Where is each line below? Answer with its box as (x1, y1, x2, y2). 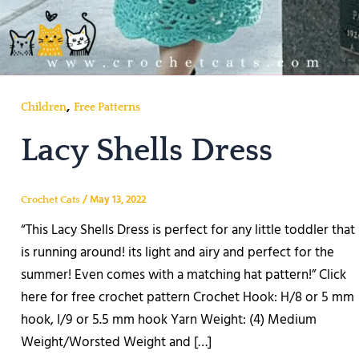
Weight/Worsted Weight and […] (20, 332, 212, 354)
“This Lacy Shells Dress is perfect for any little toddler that (20, 220, 355, 242)
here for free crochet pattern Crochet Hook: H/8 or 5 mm (20, 287, 354, 309)
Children (20, 100, 67, 114)
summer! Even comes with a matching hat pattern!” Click (20, 264, 346, 287)
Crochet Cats (20, 193, 83, 205)
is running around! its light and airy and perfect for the (20, 242, 334, 264)
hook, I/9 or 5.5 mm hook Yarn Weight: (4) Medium (20, 309, 317, 332)
